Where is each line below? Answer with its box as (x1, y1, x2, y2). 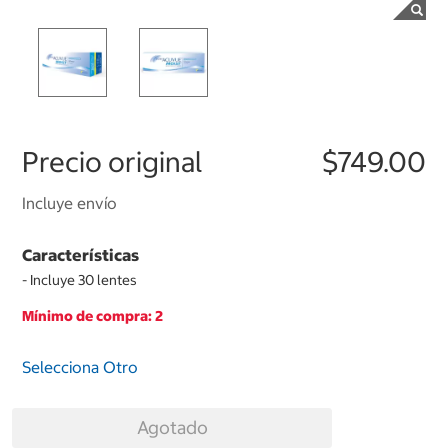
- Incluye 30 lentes (22, 271, 137, 290)
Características (22, 245, 139, 266)
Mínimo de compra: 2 (22, 307, 163, 326)
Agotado (136, 416, 208, 440)
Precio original (22, 144, 202, 181)
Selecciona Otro (22, 357, 138, 378)
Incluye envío (22, 193, 117, 214)
